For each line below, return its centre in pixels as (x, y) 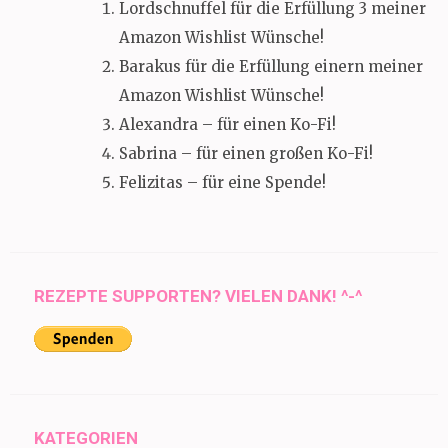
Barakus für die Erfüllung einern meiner (271, 66)
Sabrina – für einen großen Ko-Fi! (246, 153)
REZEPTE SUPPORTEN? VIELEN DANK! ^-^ (198, 296)
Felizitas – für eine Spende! (222, 182)
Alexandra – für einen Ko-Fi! (227, 124)
